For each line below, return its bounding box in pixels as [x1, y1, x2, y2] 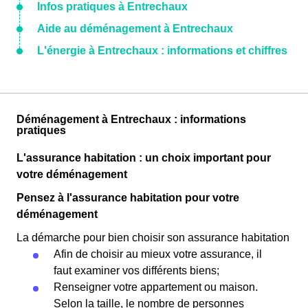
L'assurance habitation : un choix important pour [16, 152, 271, 164]
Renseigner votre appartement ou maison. [54, 281, 258, 294]
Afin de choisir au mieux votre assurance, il [54, 248, 262, 261]
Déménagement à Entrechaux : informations [16, 113, 246, 126]
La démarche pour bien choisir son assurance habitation [16, 232, 289, 244]
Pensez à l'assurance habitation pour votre [16, 192, 239, 204]
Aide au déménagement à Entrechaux [37, 23, 233, 35]
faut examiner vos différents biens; [54, 265, 219, 277]
